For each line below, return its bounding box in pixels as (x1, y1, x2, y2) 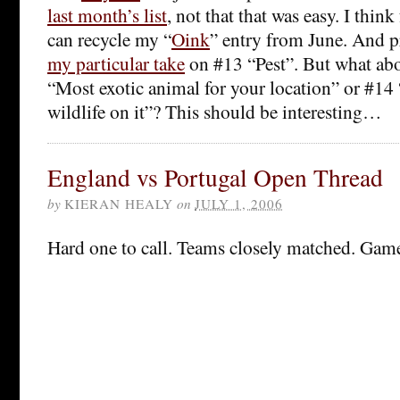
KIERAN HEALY (64, 194, 173, 212)
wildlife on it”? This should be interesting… (47, 97, 381, 124)
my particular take (47, 49, 185, 76)
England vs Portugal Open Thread (47, 160, 383, 194)
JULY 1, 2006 (195, 194, 283, 212)
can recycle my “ (47, 25, 171, 52)
